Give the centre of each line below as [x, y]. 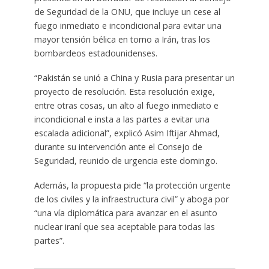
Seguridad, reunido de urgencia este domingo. [125, 160]
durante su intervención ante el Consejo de [118, 147]
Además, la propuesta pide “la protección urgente [132, 185]
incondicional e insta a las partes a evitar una [122, 119]
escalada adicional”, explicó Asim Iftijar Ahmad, [127, 133]
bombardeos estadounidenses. [95, 53]
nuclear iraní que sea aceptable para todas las [124, 226]
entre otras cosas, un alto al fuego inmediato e [126, 105]
